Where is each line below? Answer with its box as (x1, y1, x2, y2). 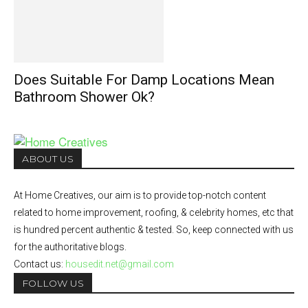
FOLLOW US (22, 277, 84, 290)
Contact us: (14, 258, 65, 270)
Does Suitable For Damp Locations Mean (14, 71, 274, 89)
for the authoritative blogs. (14, 241, 126, 253)
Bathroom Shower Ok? (14, 89, 155, 106)
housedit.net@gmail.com (65, 258, 174, 270)
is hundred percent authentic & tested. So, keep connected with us (14, 224, 294, 236)
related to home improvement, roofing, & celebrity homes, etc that (14, 207, 294, 219)
